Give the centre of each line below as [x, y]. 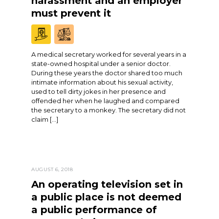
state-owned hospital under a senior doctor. [101, 64]
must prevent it [71, 13]
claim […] [45, 120]
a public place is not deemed [106, 197]
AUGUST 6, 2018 [52, 170]
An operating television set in [107, 185]
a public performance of [94, 210]
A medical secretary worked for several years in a [109, 55]
